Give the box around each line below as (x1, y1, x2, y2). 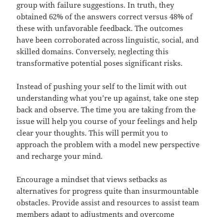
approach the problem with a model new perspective (16, 139, 200, 150)
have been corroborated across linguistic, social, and (16, 35, 199, 45)
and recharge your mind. (16, 151, 103, 161)
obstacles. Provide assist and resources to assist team (16, 198, 200, 208)
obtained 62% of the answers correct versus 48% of (16, 12, 193, 22)
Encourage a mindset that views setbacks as (16, 174, 168, 185)
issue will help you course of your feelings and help (16, 116, 198, 126)
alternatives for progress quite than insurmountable (16, 186, 199, 196)
